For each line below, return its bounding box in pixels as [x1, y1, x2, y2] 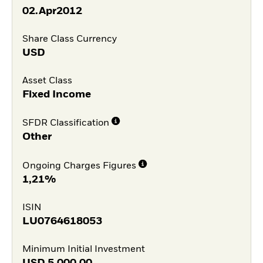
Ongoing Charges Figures [22, 161, 136, 171]
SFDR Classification [22, 119, 109, 129]
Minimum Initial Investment [22, 244, 145, 254]
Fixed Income [22, 89, 91, 100]
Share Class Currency [22, 34, 117, 44]
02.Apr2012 [22, 6, 82, 17]
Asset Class [22, 76, 72, 86]
